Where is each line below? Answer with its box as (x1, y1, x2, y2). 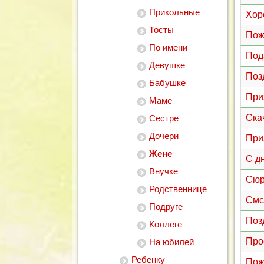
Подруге (149, 202, 183, 212)
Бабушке (149, 78, 186, 88)
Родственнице (149, 184, 207, 194)
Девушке (149, 60, 185, 70)
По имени (149, 42, 187, 52)
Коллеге (149, 219, 182, 229)
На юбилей (149, 237, 194, 247)
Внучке (149, 166, 178, 176)
